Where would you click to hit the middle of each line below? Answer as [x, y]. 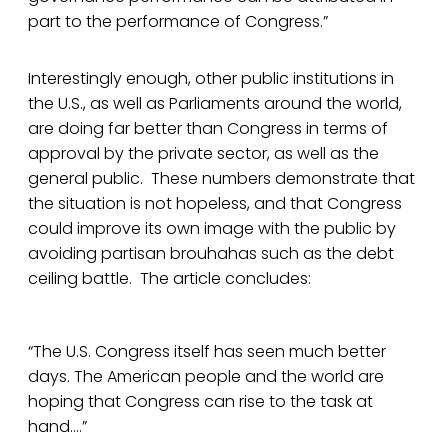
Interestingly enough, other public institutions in [211, 79]
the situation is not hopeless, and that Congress [215, 204]
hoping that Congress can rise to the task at [200, 402]
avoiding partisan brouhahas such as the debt [211, 254]
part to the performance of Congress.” [178, 22]
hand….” [57, 427]
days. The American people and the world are [206, 377]
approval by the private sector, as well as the [203, 154]
